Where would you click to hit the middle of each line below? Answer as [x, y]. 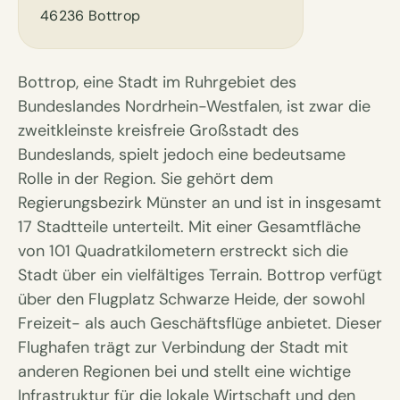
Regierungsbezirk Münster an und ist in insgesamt [200, 203]
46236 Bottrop [91, 16]
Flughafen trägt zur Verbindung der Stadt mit [183, 348]
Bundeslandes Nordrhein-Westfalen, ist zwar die [194, 107]
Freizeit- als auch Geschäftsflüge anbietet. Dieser [200, 324]
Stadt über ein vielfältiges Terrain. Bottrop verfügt [200, 275]
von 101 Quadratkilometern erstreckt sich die [183, 251]
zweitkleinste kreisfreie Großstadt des [158, 131]
